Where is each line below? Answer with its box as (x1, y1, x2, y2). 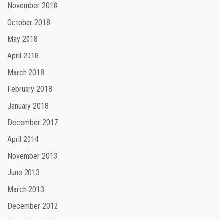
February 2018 (7, 84, 52, 94)
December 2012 (7, 201, 58, 211)
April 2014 (7, 135, 39, 144)
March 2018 (7, 68, 44, 78)
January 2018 (7, 101, 49, 111)
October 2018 (7, 18, 50, 27)
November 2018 (7, 1, 57, 11)
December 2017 (7, 118, 58, 128)
